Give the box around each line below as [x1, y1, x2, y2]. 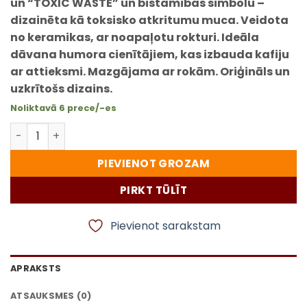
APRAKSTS [10, 262, 62, 275]
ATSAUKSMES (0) [10, 290, 92, 302]
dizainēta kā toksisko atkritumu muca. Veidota [10, 12, 288, 28]
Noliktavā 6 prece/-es [10, 101, 116, 114]
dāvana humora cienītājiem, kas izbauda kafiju [10, 46, 289, 62]
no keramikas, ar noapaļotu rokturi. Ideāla [10, 29, 259, 45]
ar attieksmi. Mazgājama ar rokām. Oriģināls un [10, 63, 290, 79]
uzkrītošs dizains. [10, 80, 112, 97]
